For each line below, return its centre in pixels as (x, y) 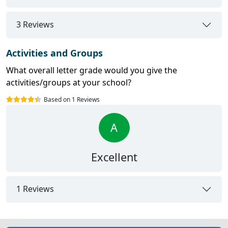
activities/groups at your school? (69, 82)
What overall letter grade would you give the (92, 70)
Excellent (114, 157)
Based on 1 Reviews (72, 99)
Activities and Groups (54, 53)
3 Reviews (35, 25)
